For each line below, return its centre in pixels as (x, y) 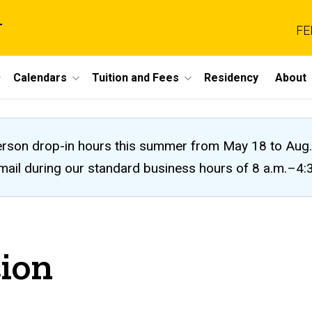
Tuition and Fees (135, 77)
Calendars (40, 77)
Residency (231, 77)
